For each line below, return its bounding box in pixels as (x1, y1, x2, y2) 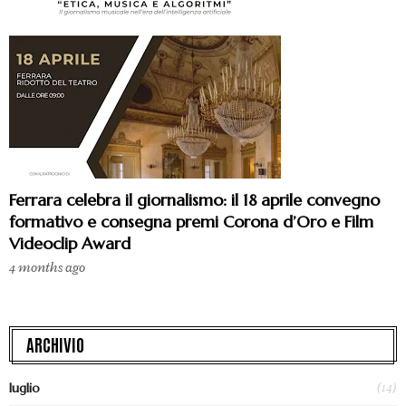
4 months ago (9, 259, 85, 277)
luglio (9, 380, 40, 397)
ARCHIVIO (26, 333, 84, 356)
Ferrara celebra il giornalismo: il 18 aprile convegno (9, 189, 380, 211)
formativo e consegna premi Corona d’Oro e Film (9, 211, 373, 233)
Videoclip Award (9, 233, 130, 255)
